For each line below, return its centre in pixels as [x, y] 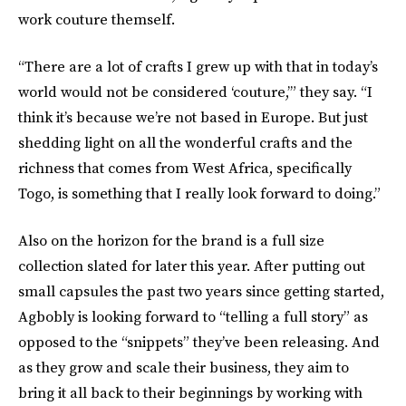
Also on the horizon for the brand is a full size [171, 240]
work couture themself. [97, 19]
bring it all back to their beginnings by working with [190, 392]
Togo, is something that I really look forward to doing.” [199, 193]
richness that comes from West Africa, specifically [185, 168]
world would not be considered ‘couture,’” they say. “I [195, 92]
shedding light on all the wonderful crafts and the [185, 142]
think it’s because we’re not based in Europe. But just [193, 117]
